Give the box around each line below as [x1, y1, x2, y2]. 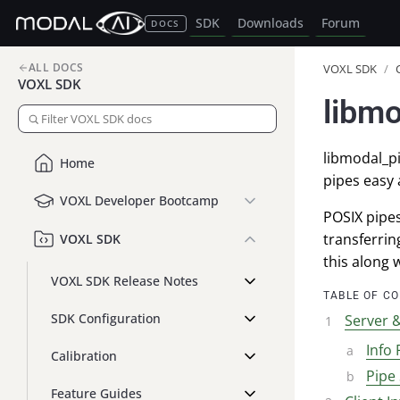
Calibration [51, 346, 117, 364]
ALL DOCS [29, 61, 84, 74]
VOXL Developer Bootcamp [60, 192, 219, 210]
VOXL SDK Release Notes [51, 271, 198, 289]
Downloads [237, 15, 304, 31]
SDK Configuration [51, 309, 161, 327]
